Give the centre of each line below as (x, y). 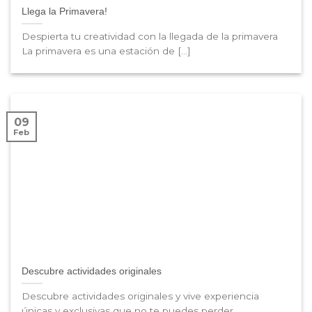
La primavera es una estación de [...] (107, 51)
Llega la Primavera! (65, 12)
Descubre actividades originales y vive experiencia (141, 296)
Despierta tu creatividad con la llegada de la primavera (150, 37)
